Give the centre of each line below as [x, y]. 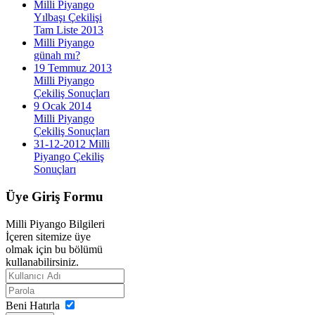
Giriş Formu [66, 197]
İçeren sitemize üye [48, 236]
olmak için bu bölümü [54, 249]
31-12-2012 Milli [72, 144]
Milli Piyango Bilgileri [55, 224]
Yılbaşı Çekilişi [68, 18]
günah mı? [57, 56]
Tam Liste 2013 [69, 30]
